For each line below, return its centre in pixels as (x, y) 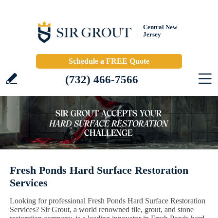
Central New (160, 27)
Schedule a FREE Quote (109, 61)
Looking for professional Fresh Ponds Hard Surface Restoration (108, 201)
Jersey (152, 34)
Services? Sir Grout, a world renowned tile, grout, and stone (102, 209)
